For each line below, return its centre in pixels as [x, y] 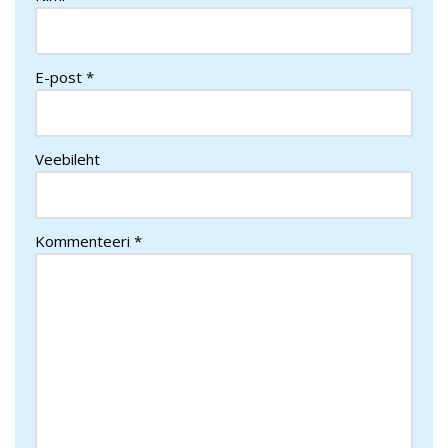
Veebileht [67, 158]
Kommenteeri [84, 240]
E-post [60, 76]
